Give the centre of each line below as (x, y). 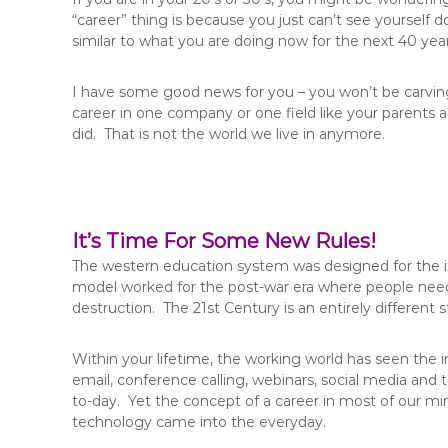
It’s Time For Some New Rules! (224, 241)
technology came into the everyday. (199, 422)
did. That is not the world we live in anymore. (228, 134)
